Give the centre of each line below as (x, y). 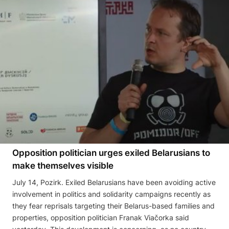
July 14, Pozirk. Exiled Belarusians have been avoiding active (114, 182)
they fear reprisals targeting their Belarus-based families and (113, 205)
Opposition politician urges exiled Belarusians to (111, 153)
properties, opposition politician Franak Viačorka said (101, 217)
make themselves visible (64, 165)
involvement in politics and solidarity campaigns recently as (111, 194)
